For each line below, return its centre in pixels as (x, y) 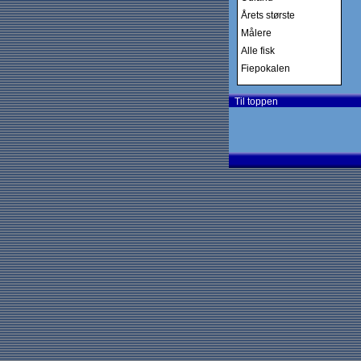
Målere (256, 33)
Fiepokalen (266, 68)
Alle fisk (258, 51)
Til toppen (254, 102)
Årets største (268, 15)
